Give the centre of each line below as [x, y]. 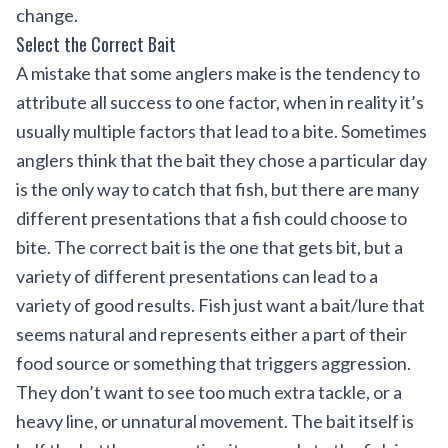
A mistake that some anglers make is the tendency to [218, 73]
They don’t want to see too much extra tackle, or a [209, 392]
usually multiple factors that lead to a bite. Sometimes [221, 131]
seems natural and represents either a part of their [211, 334]
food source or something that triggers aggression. [213, 363]
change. [47, 15]
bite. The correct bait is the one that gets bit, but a [209, 247]
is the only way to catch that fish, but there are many [217, 189]
